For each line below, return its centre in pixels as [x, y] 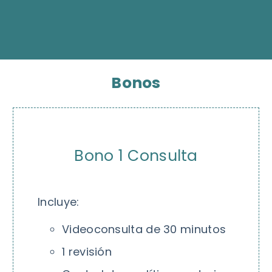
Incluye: [59, 202]
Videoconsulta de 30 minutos [144, 229]
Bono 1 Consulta [136, 156]
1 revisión [87, 252]
